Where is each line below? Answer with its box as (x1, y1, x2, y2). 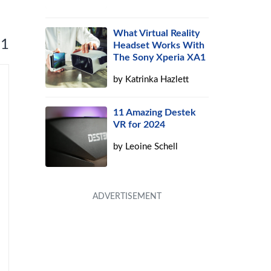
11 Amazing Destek (113, 108, 197, 117)
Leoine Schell (125, 142, 178, 151)
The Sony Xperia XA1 (113, 53, 206, 62)
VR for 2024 (113, 120, 166, 129)
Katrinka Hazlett (125, 75, 189, 84)
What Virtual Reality (113, 28, 200, 38)
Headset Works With (113, 41, 205, 50)
